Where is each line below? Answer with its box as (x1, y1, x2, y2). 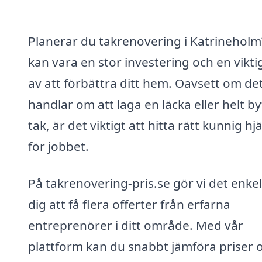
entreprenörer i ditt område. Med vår (28, 217, 243, 234)
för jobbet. (28, 137, 89, 154)
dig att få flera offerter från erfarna (28, 196, 230, 213)
